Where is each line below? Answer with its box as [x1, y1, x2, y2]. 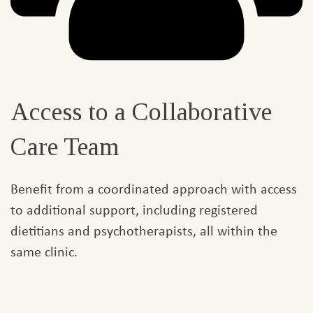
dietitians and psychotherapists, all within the [10, 221, 277, 240]
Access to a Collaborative [10, 98, 272, 126]
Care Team [10, 133, 119, 161]
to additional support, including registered [10, 200, 258, 219]
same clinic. [10, 242, 78, 261]
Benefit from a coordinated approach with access [10, 179, 297, 198]
